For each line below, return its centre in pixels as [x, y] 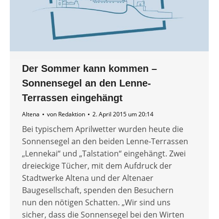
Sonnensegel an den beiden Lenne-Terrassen [105, 142]
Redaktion [72, 114]
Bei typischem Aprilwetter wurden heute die [103, 129]
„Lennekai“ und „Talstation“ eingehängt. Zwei [104, 154]
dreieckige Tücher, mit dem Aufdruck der [97, 166]
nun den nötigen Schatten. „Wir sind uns [96, 203]
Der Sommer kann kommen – [89, 69]
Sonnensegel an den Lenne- [87, 83]
